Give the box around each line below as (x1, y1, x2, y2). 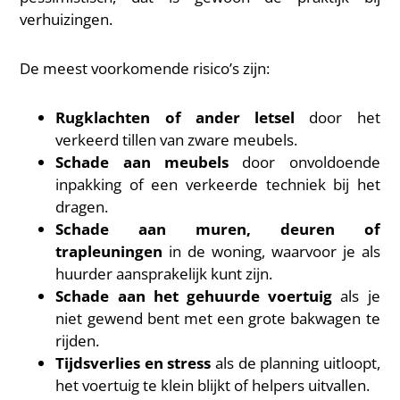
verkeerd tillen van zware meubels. (55, 129, 298, 150)
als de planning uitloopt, (211, 353, 380, 373)
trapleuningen (55, 241, 163, 262)
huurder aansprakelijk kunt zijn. (55, 263, 273, 284)
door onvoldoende (229, 152, 380, 172)
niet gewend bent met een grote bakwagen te (55, 308, 380, 329)
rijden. (55, 330, 100, 351)
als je (332, 286, 380, 306)
